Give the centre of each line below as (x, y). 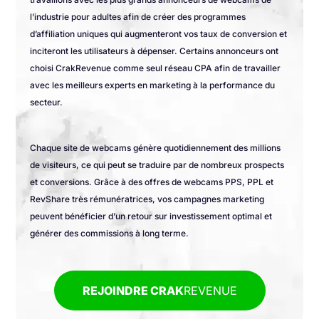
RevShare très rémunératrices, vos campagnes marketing (147, 199)
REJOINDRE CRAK (133, 291)
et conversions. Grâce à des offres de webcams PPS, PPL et (152, 182)
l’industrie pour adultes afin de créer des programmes (138, 17)
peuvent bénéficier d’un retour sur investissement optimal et (151, 216)
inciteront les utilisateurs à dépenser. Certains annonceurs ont (155, 51)
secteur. (47, 103)
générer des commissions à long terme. (110, 234)
